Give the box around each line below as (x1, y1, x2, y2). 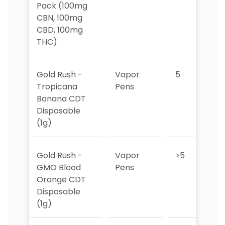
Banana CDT (36, 93, 86, 105)
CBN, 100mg (36, 12, 82, 24)
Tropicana (36, 81, 77, 93)
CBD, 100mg (36, 24, 83, 36)
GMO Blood (36, 162, 81, 174)
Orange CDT (36, 174, 86, 186)
